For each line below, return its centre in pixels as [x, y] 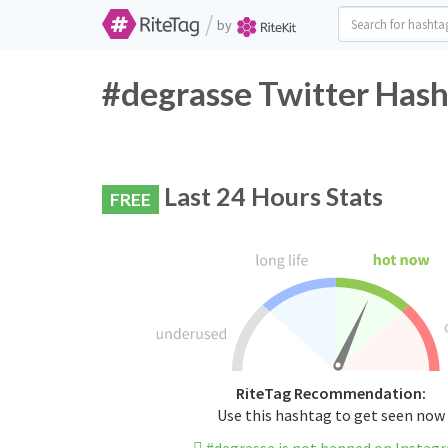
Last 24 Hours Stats [271, 196]
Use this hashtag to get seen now [330, 415]
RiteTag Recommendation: [330, 393]
